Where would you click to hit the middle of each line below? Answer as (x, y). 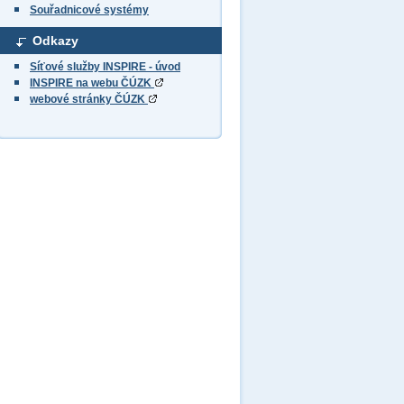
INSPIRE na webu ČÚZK (92, 83)
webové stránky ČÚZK (89, 99)
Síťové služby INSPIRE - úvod (105, 67)
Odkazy (55, 41)
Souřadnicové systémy (89, 10)
